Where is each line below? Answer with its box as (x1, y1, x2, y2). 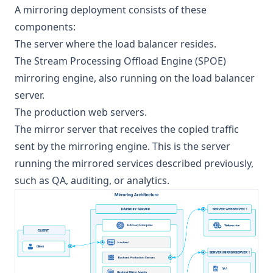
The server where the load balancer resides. (15, 37, 216, 51)
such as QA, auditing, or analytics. (15, 174, 169, 187)
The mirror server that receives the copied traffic (15, 122, 239, 136)
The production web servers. (15, 105, 147, 119)
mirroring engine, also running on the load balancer (15, 71, 255, 85)
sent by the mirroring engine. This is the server (15, 140, 230, 153)
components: (15, 20, 76, 34)
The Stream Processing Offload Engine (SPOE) (15, 54, 226, 68)
